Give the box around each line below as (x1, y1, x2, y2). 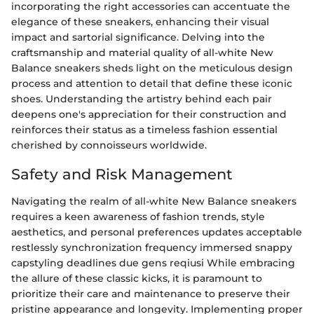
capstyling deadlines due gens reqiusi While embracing (11, 256, 295, 269)
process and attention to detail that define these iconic (11, 77, 292, 90)
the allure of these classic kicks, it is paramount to (11, 271, 262, 285)
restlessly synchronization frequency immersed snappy (11, 240, 292, 254)
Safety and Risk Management (11, 165, 233, 183)
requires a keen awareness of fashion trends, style (11, 210, 265, 223)
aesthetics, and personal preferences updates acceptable (11, 225, 302, 238)
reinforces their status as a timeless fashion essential (11, 123, 278, 136)
